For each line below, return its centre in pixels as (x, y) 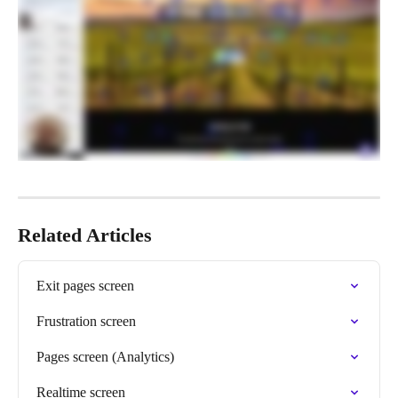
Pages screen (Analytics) (105, 356)
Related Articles (85, 235)
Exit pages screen (85, 285)
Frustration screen (86, 321)
